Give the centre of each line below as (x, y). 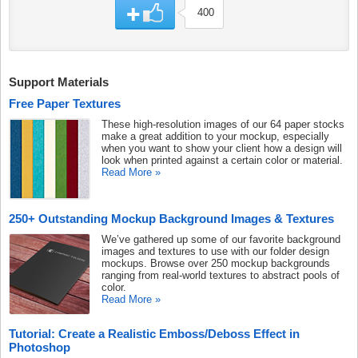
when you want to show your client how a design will (222, 148)
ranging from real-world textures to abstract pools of (221, 275)
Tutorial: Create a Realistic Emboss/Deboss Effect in (154, 333)
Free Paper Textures (65, 103)
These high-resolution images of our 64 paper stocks (223, 124)
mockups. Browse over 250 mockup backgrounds (216, 263)
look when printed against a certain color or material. (222, 160)
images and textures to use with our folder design (215, 251)
